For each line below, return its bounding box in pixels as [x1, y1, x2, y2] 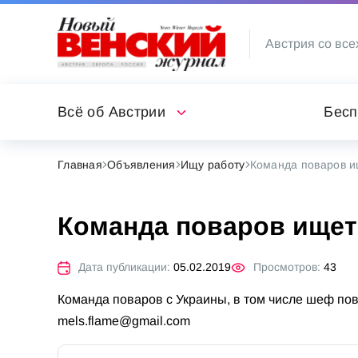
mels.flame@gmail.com [58, 313, 190, 328]
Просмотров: [253, 260, 320, 273]
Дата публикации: [78, 260, 170, 273]
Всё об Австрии [58, 103, 166, 120]
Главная [58, 158, 102, 171]
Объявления [106, 158, 176, 171]
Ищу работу [180, 158, 245, 171]
